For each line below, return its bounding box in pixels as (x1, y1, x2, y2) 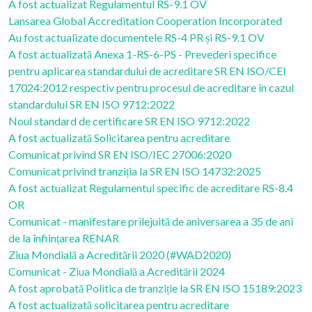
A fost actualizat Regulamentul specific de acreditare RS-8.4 (8, 181, 293, 194)
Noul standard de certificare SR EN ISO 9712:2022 (8, 114, 250, 127)
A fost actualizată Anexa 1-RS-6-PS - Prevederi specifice (8, 47, 276, 61)
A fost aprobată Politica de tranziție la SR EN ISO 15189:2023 (8, 281, 302, 295)
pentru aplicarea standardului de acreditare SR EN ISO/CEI (8, 64, 286, 77)
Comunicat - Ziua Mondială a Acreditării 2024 (8, 265, 225, 278)
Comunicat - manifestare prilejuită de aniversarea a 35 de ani (8, 214, 293, 228)
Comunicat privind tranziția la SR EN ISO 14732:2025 (8, 164, 261, 178)
